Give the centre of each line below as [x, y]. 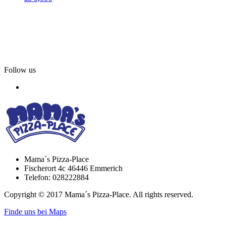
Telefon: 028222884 [56, 178]
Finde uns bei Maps [35, 212]
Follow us [20, 70]
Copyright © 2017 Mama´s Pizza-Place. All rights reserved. [99, 195]
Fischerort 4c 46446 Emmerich [73, 168]
